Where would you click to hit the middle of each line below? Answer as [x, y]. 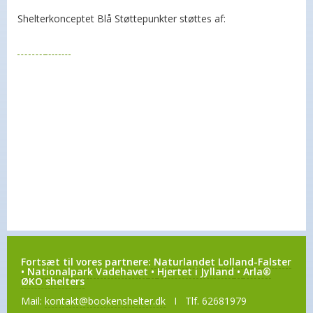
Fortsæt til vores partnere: [86, 262]
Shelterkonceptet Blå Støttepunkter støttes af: [122, 19]
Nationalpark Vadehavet [88, 271]
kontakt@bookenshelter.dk [105, 301]
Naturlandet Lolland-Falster [221, 262]
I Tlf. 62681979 [206, 301]
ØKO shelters [53, 281]
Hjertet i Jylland [196, 271]
